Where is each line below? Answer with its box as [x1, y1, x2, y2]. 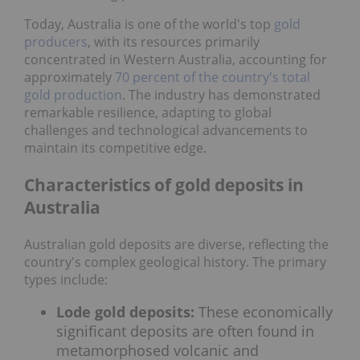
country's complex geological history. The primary [24, 252, 326, 271]
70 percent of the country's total [112, 68, 310, 87]
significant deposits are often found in [56, 321, 314, 342]
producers [24, 33, 88, 51]
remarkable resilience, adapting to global [24, 104, 272, 122]
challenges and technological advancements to [24, 121, 308, 140]
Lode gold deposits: [56, 302, 194, 322]
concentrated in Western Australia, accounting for [24, 51, 327, 69]
